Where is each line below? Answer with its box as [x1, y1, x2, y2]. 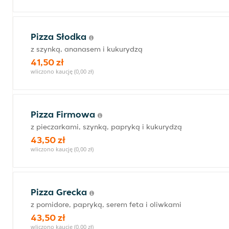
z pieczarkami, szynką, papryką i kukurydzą [31, 122, 182, 131]
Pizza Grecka [31, 186, 89, 198]
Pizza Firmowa [31, 108, 98, 120]
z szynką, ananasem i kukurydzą [31, 44, 143, 54]
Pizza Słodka [31, 31, 89, 42]
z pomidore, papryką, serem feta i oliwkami [31, 200, 181, 209]
